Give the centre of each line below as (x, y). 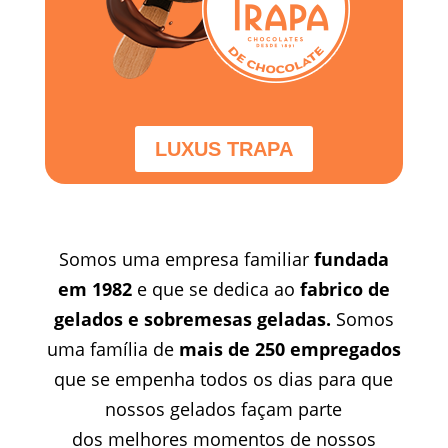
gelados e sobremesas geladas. (192, 318)
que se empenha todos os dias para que (224, 378)
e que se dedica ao (215, 288)
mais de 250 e (239, 348)
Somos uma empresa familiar (186, 258)
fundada (351, 258)
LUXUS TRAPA (223, 148)
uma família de (112, 348)
